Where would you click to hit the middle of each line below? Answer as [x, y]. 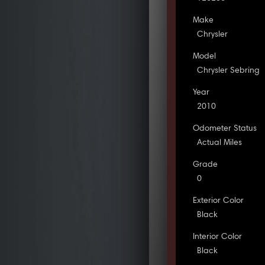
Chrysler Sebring [229, 71]
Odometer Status [225, 129]
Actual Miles [220, 143]
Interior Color [218, 237]
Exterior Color [219, 201]
